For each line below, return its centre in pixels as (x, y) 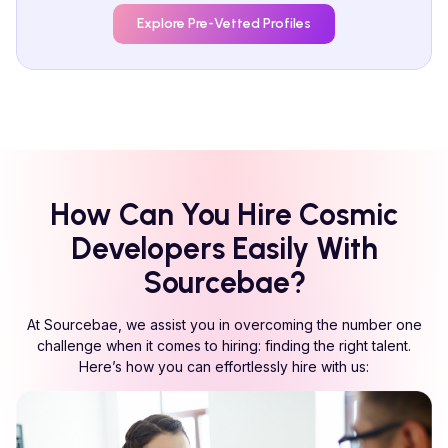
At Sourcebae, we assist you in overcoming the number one (224, 324)
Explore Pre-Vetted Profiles (224, 24)
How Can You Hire (174, 214)
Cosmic (348, 214)
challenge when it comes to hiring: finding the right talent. (224, 345)
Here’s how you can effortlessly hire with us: (224, 366)
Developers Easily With (224, 248)
